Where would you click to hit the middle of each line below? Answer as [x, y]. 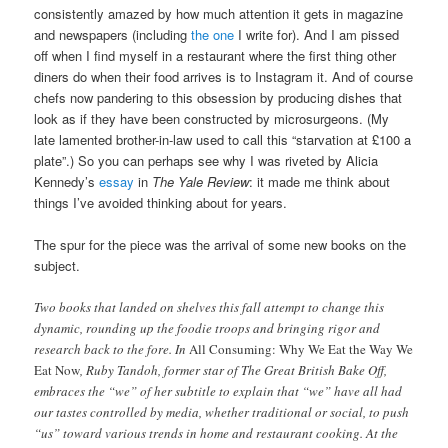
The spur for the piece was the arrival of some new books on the [220, 244]
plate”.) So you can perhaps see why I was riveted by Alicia [206, 160]
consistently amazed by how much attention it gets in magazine [219, 13]
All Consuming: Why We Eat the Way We [301, 348]
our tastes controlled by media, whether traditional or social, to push [222, 411]
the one [213, 34]
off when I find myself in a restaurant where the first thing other [215, 55]
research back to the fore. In [112, 348]
